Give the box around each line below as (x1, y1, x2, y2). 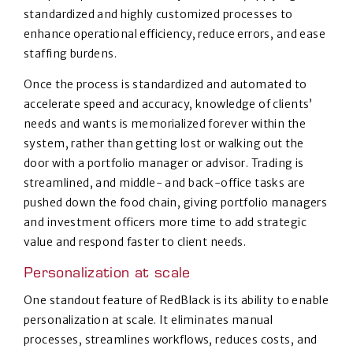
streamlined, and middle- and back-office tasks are (24, 176, 306, 191)
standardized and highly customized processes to (24, 7, 293, 22)
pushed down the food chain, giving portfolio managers (24, 195, 328, 210)
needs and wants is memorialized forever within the (24, 117, 307, 132)
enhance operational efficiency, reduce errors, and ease (24, 27, 326, 42)
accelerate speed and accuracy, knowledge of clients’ (24, 97, 313, 112)
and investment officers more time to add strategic (24, 215, 307, 230)
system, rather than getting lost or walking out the (24, 136, 304, 151)
